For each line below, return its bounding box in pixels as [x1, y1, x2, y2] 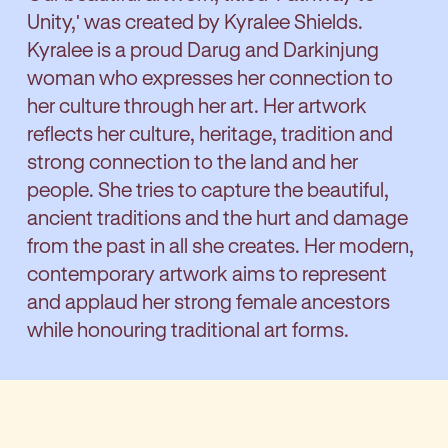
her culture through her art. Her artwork [27, 93, 367, 118]
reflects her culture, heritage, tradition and [27, 121, 393, 146]
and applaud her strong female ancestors [27, 289, 390, 314]
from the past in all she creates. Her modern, [27, 233, 414, 258]
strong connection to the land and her [27, 149, 358, 174]
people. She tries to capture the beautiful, [27, 177, 389, 202]
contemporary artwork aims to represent [27, 261, 387, 286]
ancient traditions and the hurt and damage [27, 205, 408, 230]
